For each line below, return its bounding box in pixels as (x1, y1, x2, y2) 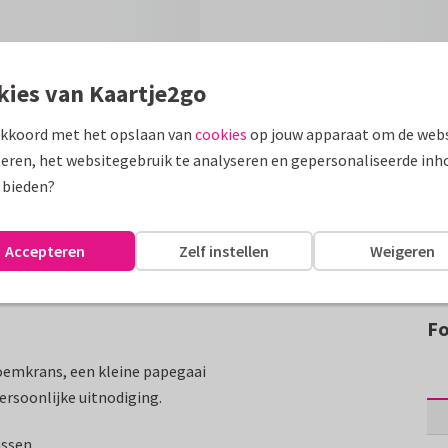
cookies (195, 124, 247, 144)
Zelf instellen (179, 240, 269, 261)
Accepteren (5, 240, 86, 261)
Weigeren (370, 240, 436, 261)
